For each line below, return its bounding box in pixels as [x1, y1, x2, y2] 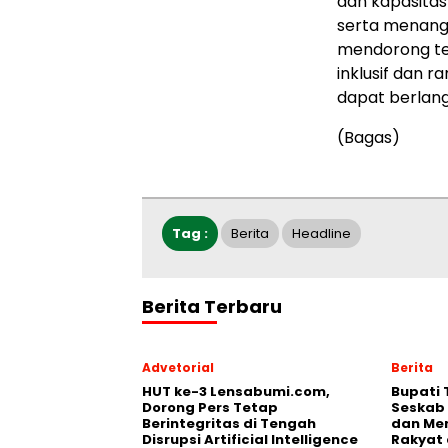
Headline [292, 224, 351, 244]
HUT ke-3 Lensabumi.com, [142, 382, 330, 402]
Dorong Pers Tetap [142, 398, 278, 418]
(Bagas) [337, 126, 400, 150]
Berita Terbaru [142, 294, 282, 320]
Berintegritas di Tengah [142, 414, 316, 434]
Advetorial [142, 359, 214, 377]
